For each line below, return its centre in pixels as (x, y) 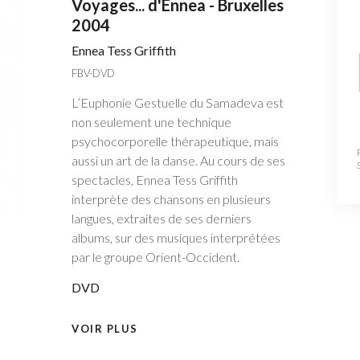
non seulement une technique (151, 122)
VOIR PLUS (105, 329)
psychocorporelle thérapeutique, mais (175, 141)
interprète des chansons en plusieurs (171, 199)
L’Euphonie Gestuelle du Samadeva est (177, 103)
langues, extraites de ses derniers (161, 219)
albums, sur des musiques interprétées (176, 238)
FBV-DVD (93, 74)
